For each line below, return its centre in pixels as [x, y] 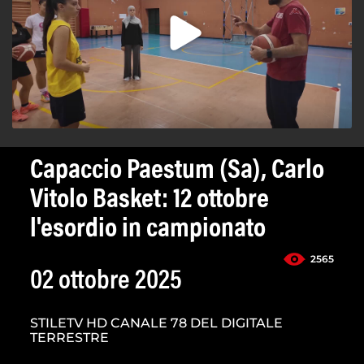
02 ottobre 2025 [106, 282]
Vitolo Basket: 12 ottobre [149, 201]
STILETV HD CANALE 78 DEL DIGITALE [156, 323]
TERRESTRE [69, 338]
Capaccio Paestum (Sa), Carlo [177, 172]
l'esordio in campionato [148, 230]
